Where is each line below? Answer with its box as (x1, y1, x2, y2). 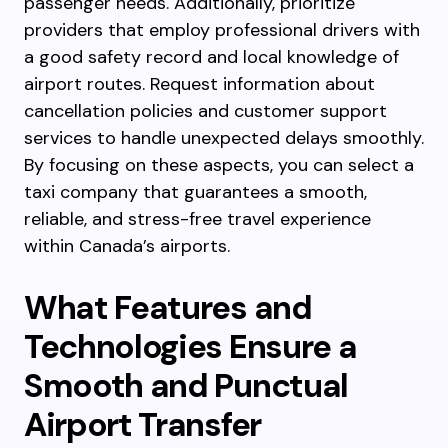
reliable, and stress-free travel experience (24, 207, 371, 231)
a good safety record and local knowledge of (24, 45, 399, 69)
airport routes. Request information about (24, 72, 375, 96)
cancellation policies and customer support (24, 99, 387, 123)
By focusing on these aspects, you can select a (24, 153, 414, 177)
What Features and (24, 286, 312, 329)
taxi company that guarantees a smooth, (24, 180, 367, 204)
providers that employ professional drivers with (24, 18, 420, 42)
